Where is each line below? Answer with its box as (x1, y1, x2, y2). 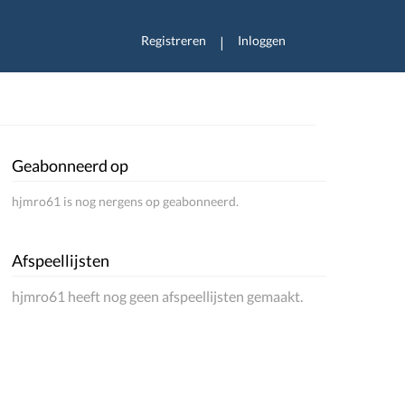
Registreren (141, 33, 206, 48)
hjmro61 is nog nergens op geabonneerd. (12, 193, 240, 209)
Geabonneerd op (12, 155, 129, 175)
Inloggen (238, 33, 286, 48)
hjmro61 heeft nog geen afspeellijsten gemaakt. (12, 287, 304, 305)
